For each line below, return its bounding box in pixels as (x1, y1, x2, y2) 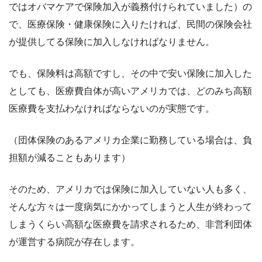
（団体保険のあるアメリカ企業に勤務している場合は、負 (9, 135, 252, 146)
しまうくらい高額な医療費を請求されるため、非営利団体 (9, 219, 252, 230)
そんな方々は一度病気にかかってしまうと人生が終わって (9, 202, 252, 212)
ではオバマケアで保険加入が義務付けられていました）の (9, 2, 252, 12)
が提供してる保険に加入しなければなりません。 (9, 37, 215, 47)
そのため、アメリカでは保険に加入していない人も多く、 (9, 184, 252, 195)
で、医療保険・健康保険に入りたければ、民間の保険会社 (9, 19, 252, 30)
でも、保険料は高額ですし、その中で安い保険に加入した (9, 68, 252, 79)
